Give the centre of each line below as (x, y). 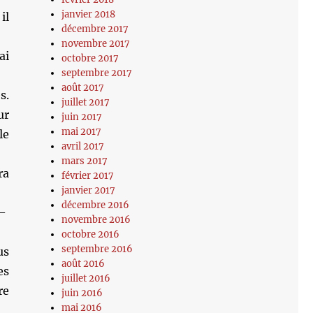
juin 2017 (82, 117)
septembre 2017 (97, 73)
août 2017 (83, 88)
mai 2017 (82, 132)
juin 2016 (82, 293)
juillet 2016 (86, 278)
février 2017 (88, 176)
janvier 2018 (89, 14)
